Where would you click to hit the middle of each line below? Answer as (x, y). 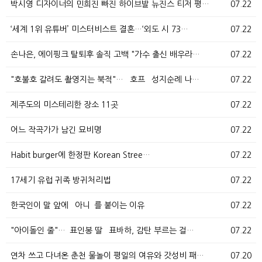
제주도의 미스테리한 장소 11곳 (64, 105)
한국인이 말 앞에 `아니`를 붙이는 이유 (77, 205)
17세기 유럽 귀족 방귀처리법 (61, 180)
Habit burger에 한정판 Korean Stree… (80, 155)
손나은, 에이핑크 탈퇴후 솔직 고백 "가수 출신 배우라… (105, 54)
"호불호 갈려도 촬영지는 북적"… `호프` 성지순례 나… (105, 80)
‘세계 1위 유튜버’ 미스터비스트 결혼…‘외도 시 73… (99, 29)
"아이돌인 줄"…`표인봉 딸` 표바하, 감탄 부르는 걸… (102, 230)
